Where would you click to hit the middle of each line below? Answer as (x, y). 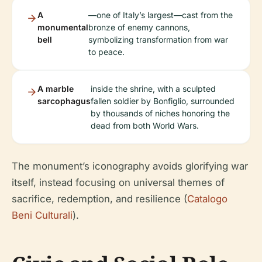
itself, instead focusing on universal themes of (118, 182)
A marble (56, 89)
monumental (63, 27)
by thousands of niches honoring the (160, 113)
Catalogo (207, 199)
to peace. (106, 52)
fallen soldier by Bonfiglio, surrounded (163, 101)
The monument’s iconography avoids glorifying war (130, 166)
